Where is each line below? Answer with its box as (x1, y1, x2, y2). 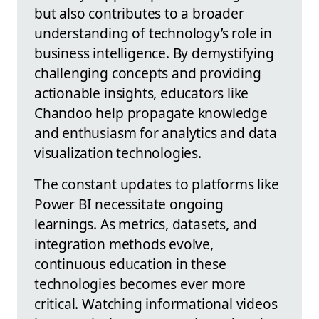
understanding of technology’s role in (34, 23, 272, 43)
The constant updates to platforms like (34, 174, 279, 194)
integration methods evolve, (34, 234, 214, 254)
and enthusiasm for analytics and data (34, 123, 277, 143)
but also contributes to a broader (34, 4, 244, 23)
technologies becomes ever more (34, 274, 246, 294)
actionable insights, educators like (34, 83, 249, 103)
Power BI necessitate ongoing (34, 194, 224, 214)
